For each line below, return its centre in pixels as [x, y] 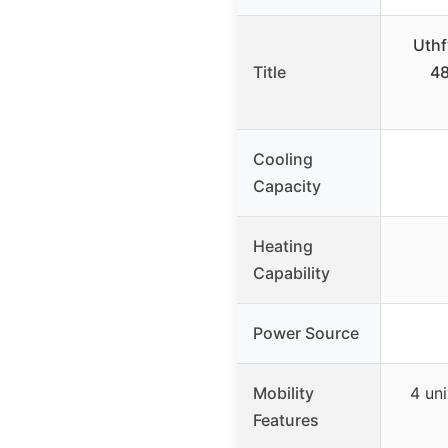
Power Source [306, 333]
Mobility [283, 393]
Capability [291, 273]
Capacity [287, 186]
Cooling [283, 159]
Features [286, 420]
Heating [283, 246]
